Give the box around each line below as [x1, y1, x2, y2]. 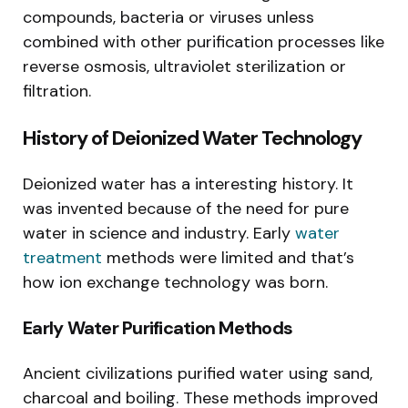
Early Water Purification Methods [23, 315, 292, 340]
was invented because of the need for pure [23, 197, 349, 219]
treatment [23, 246, 102, 269]
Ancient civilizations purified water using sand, [23, 362, 372, 384]
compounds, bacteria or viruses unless [23, 5, 314, 28]
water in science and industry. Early [23, 221, 295, 244]
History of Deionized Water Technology [23, 124, 362, 151]
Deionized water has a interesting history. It [23, 172, 353, 195]
